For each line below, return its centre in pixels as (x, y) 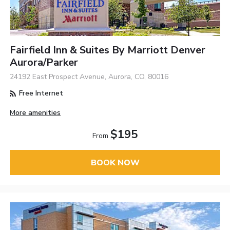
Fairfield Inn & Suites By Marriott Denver (108, 50)
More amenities (35, 113)
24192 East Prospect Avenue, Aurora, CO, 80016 (89, 77)
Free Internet (40, 93)
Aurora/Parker (44, 63)
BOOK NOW (115, 162)
